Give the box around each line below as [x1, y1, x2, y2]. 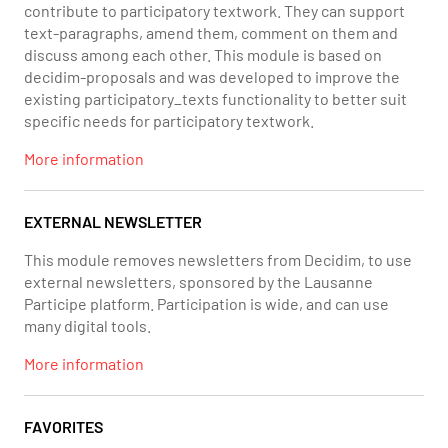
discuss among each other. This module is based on [24, 45, 382, 64]
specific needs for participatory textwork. [24, 111, 314, 130]
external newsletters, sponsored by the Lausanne [24, 272, 373, 291]
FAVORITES [24, 417, 103, 436]
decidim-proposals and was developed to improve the [24, 67, 400, 86]
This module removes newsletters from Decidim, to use [24, 250, 412, 269]
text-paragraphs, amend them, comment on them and [24, 23, 398, 42]
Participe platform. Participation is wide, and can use [24, 294, 389, 313]
